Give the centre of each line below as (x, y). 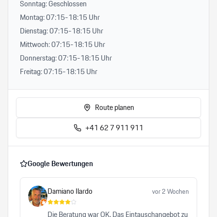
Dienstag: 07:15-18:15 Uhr (62, 31)
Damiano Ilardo (70, 191)
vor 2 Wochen (170, 191)
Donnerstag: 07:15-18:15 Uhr (66, 58)
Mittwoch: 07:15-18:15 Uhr (62, 45)
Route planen (114, 108)
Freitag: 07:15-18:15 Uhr (59, 72)
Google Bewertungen (60, 164)
